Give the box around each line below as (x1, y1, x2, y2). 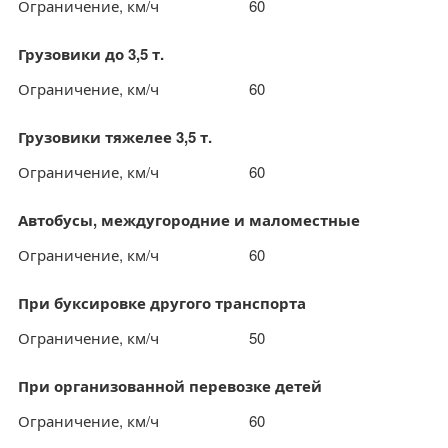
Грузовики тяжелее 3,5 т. (18, 126, 212, 148)
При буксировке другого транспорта (18, 292, 306, 314)
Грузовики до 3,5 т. (18, 43, 164, 65)
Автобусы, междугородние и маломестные (18, 209, 360, 231)
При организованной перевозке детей (18, 375, 322, 397)
